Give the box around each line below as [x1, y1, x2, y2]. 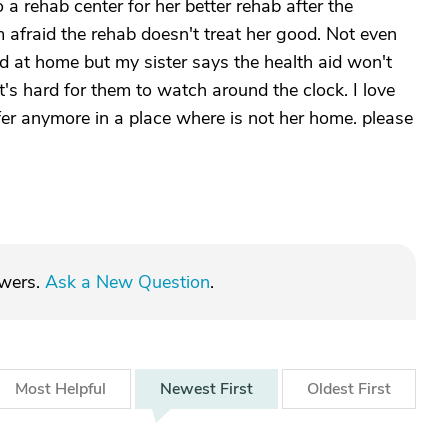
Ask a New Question [45, 270, 210, 294]
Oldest [307, 378, 358, 400]
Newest [160, 378, 220, 400]
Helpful [55, 378, 106, 400]
